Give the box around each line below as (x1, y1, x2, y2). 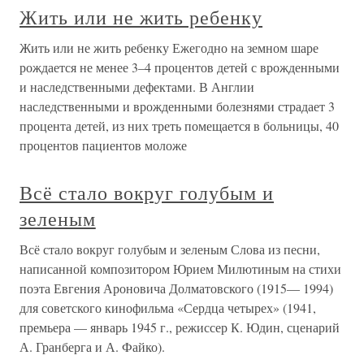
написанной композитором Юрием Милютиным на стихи (19, 260, 341, 277)
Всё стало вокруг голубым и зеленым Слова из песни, (19, 240, 320, 258)
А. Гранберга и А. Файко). (19, 338, 165, 355)
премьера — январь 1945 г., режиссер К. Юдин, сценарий (19, 318, 340, 336)
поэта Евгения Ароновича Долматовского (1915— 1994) (19, 279, 333, 297)
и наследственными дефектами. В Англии (19, 78, 254, 95)
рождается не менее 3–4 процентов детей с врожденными (19, 58, 340, 76)
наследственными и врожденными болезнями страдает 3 (19, 97, 335, 115)
